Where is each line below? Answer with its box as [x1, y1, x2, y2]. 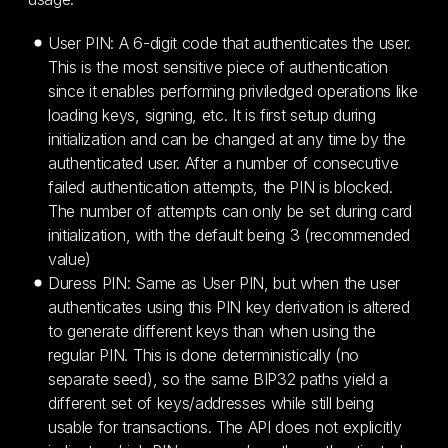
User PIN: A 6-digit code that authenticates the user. [48, 33, 412, 53]
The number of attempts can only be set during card [48, 201, 412, 221]
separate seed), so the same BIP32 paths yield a [48, 369, 388, 389]
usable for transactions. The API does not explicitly [48, 417, 402, 437]
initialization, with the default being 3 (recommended [48, 225, 411, 245]
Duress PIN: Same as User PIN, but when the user [48, 273, 400, 293]
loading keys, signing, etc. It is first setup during [48, 105, 376, 125]
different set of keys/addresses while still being [48, 393, 374, 413]
